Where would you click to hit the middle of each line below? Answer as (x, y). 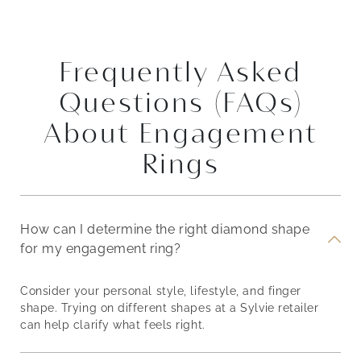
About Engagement (180, 133)
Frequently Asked (180, 72)
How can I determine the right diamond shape (165, 229)
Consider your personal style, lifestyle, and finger (161, 291)
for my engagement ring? (101, 249)
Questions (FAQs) (180, 102)
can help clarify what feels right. (113, 325)
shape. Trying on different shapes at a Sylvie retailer (170, 308)
